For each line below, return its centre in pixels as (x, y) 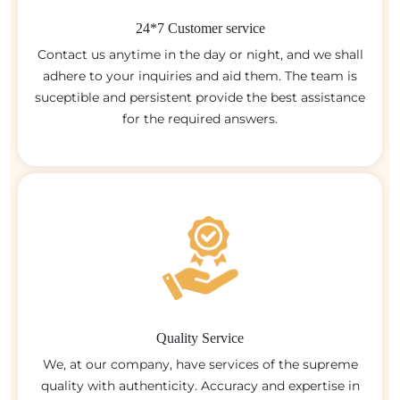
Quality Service (200, 337)
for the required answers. (200, 118)
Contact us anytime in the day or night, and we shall (200, 54)
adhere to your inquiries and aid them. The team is (200, 75)
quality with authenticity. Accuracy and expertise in (200, 385)
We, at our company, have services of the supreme (200, 364)
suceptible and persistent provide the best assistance (200, 97)
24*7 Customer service (200, 28)
